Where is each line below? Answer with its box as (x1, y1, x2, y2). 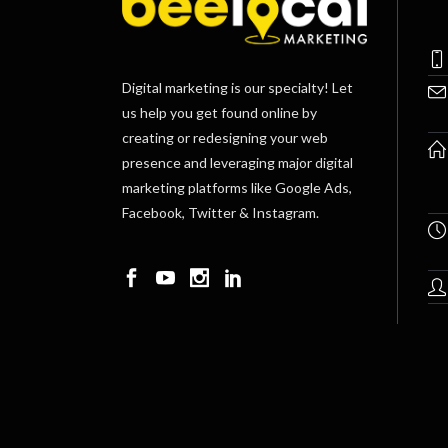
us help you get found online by (122, 103, 317, 121)
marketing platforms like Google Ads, (122, 178, 352, 196)
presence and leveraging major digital (122, 153, 353, 171)
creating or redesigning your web (122, 128, 328, 146)
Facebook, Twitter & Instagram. (122, 203, 319, 221)
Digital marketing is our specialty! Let (122, 78, 353, 96)
